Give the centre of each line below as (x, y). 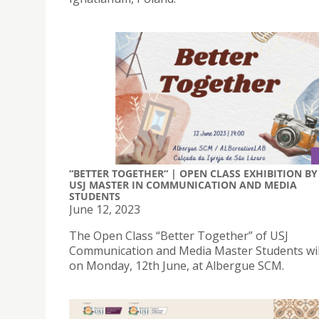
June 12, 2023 (105, 209)
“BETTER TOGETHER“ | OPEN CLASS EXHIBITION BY (193, 173)
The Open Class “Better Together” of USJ (179, 235)
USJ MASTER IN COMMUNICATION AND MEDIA (183, 184)
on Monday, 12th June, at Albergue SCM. (177, 265)
